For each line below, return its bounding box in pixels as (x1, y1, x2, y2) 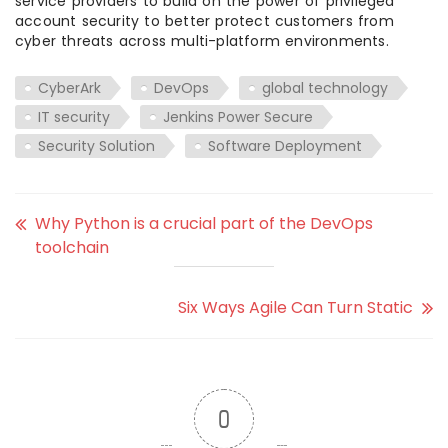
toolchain (35, 236, 109, 259)
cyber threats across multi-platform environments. (15, 31, 389, 51)
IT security (38, 107, 110, 127)
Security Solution (38, 136, 155, 156)
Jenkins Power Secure (163, 107, 313, 127)
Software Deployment (208, 136, 362, 156)
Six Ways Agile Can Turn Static (178, 296, 413, 319)
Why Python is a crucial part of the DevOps (35, 212, 373, 235)
